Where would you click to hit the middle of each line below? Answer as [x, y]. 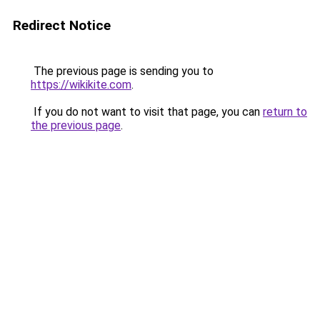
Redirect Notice [62, 25]
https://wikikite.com [81, 85]
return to [285, 112]
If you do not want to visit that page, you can [147, 112]
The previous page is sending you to [122, 71]
